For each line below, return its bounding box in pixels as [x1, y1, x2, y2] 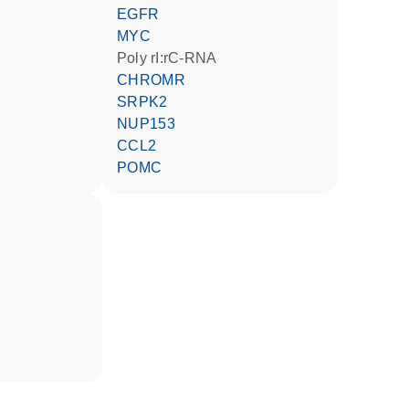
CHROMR [128, 72, 186, 88]
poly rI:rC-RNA [127, 50, 217, 66]
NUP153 [128, 116, 176, 131]
